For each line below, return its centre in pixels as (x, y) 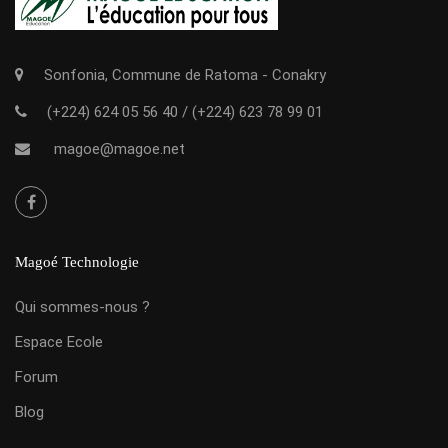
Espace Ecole (59, 341)
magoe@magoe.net (119, 148)
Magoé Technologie (77, 261)
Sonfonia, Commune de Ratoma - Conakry (185, 74)
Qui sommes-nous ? (82, 306)
